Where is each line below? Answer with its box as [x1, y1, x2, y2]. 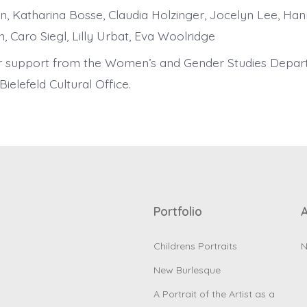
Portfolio [153, 204, 202, 219]
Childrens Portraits [153, 240, 237, 253]
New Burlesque [153, 264, 221, 277]
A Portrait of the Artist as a [153, 288, 275, 301]
